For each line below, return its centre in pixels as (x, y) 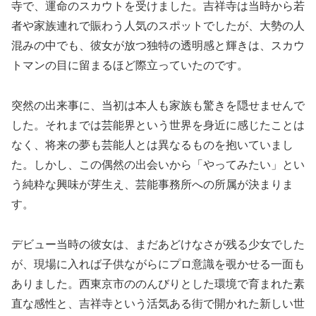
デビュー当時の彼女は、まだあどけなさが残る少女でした (158, 244)
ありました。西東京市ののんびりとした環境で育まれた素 (158, 284)
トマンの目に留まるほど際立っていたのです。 (130, 66)
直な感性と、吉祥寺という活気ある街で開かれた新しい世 (158, 303)
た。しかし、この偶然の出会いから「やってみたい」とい (158, 165)
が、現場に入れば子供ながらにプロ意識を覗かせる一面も (158, 264)
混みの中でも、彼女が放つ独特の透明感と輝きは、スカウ (158, 46)
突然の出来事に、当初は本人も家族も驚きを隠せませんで (158, 106)
